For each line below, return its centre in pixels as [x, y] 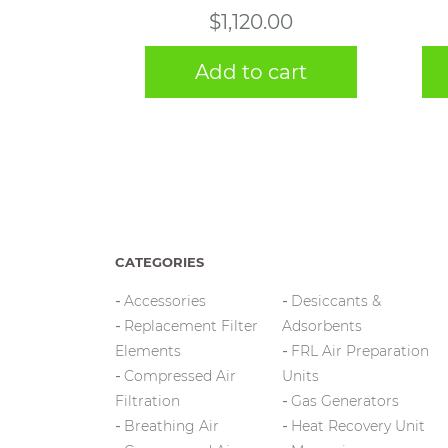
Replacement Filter [191, 326]
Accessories [165, 301]
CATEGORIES [159, 262]
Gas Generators [345, 401]
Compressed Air [180, 376]
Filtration [147, 401]
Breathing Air [171, 426]
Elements [148, 351]
